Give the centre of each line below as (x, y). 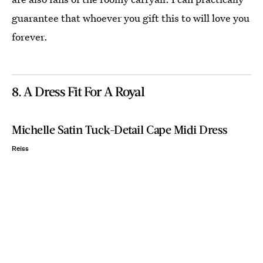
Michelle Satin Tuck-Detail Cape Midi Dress (120, 129)
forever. (30, 36)
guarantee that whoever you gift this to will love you (131, 18)
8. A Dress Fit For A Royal (78, 91)
